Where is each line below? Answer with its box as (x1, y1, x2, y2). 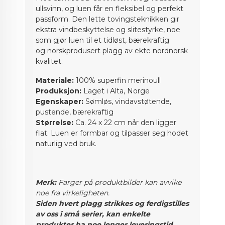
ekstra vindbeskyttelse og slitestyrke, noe (36, 25, 181, 34)
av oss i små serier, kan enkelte (36, 209, 151, 219)
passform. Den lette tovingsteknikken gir (36, 14, 180, 24)
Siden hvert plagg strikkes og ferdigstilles (36, 199, 189, 208)
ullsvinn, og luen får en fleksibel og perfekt (36, 4, 184, 13)
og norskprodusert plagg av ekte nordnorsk (36, 46, 188, 55)
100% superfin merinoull (76, 76, 161, 85)
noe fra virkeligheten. (36, 188, 110, 198)
